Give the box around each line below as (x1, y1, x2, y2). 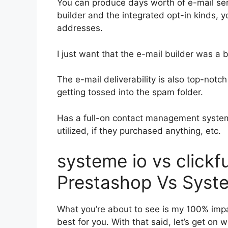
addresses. (57, 23, 103, 33)
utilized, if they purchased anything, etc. (57, 125, 221, 136)
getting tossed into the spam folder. (57, 87, 203, 97)
